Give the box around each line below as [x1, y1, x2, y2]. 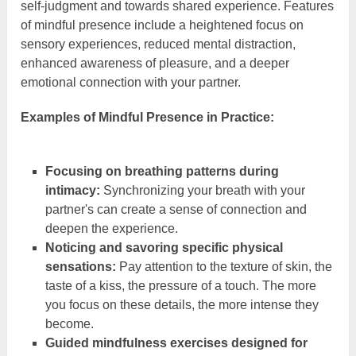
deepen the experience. [44, 221, 178, 235]
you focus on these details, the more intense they [44, 297, 319, 311]
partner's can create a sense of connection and [44, 202, 307, 216]
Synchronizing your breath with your [99, 183, 305, 197]
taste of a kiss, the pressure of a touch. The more [44, 278, 316, 292]
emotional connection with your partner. [21, 75, 242, 89]
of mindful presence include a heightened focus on [21, 17, 304, 32]
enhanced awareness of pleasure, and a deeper [21, 56, 290, 70]
